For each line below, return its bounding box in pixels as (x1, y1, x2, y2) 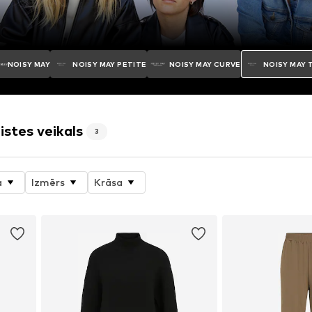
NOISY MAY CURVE (169, 59, 241, 68)
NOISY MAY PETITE (72, 59, 147, 68)
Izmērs (31, 176, 65, 189)
